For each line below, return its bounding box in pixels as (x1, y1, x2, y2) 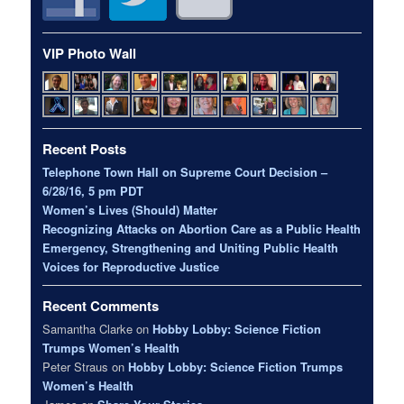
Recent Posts (42, 139, 127, 160)
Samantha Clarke (42, 320, 133, 338)
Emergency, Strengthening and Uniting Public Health (42, 239, 339, 257)
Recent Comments (42, 296, 160, 317)
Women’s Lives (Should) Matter (42, 201, 218, 219)
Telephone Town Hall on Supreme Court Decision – (42, 163, 328, 181)
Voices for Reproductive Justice (42, 258, 220, 276)
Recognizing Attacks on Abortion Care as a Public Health (42, 220, 362, 238)
